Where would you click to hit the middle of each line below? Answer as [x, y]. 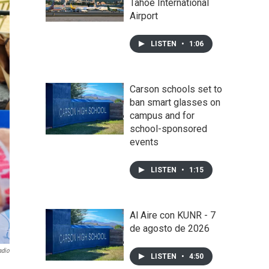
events [144, 142]
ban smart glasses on [175, 102]
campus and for [162, 115]
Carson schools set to [176, 89]
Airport [144, 16]
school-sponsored [168, 128]
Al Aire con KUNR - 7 [173, 215]
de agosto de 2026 [170, 228]
